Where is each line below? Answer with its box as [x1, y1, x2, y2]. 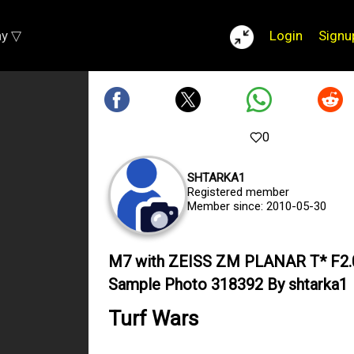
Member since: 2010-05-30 [187, 199, 326, 213]
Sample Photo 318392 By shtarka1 [108, 275, 348, 294]
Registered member [187, 185, 289, 199]
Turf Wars [108, 307, 198, 330]
